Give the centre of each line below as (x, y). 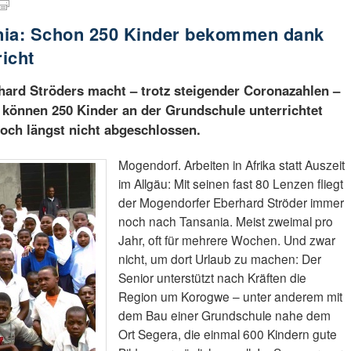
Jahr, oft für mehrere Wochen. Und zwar (226, 240)
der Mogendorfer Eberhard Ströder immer (231, 203)
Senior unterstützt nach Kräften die (212, 278)
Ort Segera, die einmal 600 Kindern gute (227, 334)
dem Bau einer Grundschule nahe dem (224, 315)
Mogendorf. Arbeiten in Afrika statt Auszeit (231, 165)
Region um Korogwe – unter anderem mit (230, 297)
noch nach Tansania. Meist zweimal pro (225, 221)
